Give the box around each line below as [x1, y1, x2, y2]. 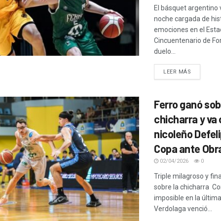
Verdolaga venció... [154, 205, 212, 213]
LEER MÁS [163, 69, 191, 75]
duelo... [154, 47, 176, 56]
